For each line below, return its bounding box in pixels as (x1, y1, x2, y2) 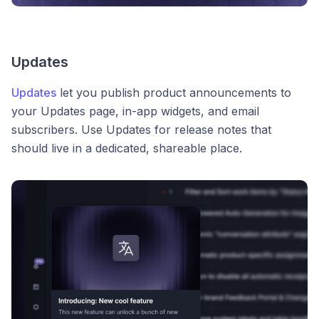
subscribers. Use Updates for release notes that (11, 122, 271, 137)
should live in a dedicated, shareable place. (11, 140, 242, 155)
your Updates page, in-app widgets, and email (11, 103, 259, 118)
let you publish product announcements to (56, 85, 291, 100)
